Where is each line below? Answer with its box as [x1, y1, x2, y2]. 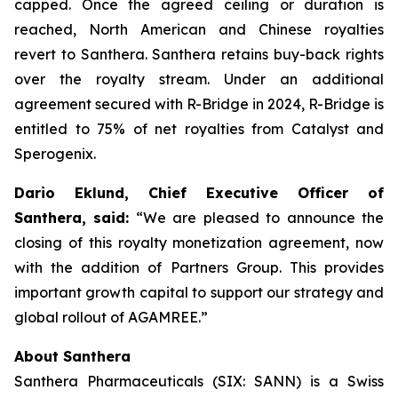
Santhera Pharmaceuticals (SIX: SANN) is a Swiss [14, 372, 384, 390]
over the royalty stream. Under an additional [14, 70, 384, 88]
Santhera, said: [14, 209, 130, 227]
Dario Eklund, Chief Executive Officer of [14, 184, 384, 202]
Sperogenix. [14, 145, 96, 163]
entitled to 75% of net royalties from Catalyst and [14, 120, 384, 138]
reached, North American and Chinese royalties [14, 20, 384, 38]
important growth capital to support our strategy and [14, 283, 384, 301]
